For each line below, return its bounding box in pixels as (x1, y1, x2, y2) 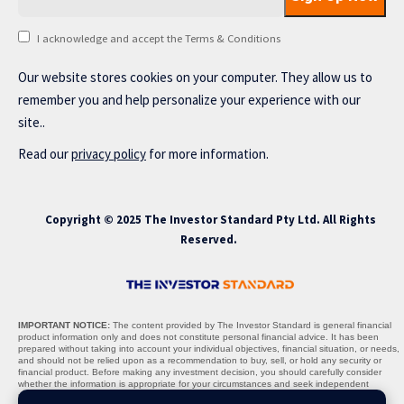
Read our (18, 145, 71, 163)
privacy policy (71, 145, 146, 163)
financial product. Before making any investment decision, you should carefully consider (18, 367, 381, 377)
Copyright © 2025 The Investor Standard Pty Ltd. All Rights (44, 212, 376, 228)
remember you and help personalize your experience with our (18, 91, 361, 109)
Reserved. (180, 232, 240, 248)
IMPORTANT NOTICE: (18, 320, 110, 330)
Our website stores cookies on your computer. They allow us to (18, 69, 372, 87)
